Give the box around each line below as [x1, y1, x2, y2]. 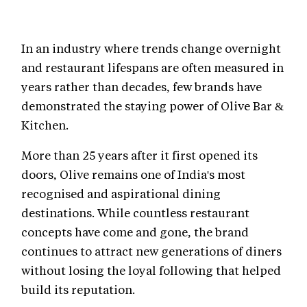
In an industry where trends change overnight [21, 40, 281, 56]
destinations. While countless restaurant [21, 205, 249, 221]
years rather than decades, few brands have [21, 79, 262, 95]
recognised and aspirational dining [21, 186, 221, 201]
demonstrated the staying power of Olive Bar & [21, 98, 284, 114]
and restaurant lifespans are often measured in [21, 60, 284, 75]
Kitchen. [21, 117, 69, 133]
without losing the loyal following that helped [21, 262, 281, 278]
